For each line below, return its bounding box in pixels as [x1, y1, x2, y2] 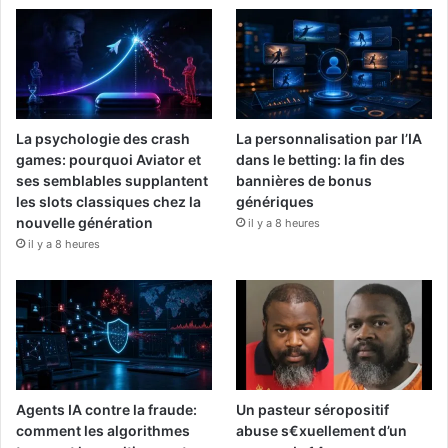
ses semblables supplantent [16, 171, 208, 189]
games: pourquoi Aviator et [16, 150, 201, 168]
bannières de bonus [236, 171, 373, 189]
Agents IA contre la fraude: [16, 401, 197, 419]
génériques [236, 192, 315, 210]
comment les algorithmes [16, 422, 190, 440]
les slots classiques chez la [16, 192, 201, 210]
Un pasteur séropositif [236, 401, 390, 419]
